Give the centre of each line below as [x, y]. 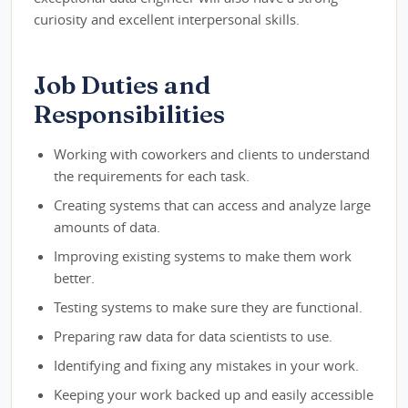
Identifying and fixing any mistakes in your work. [207, 366]
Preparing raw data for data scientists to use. [194, 337]
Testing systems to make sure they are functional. [209, 307]
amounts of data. [107, 227]
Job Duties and [122, 85]
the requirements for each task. [152, 176]
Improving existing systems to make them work [203, 256]
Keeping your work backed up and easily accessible [214, 395]
